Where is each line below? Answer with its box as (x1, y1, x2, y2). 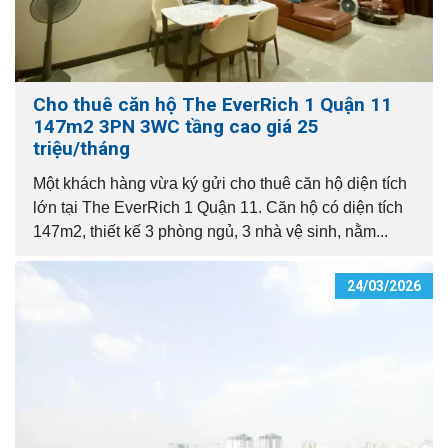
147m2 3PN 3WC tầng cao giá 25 (33, 114, 319, 138)
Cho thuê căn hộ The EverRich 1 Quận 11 (33, 92, 392, 116)
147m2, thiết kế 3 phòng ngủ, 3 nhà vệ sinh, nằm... (33, 222, 388, 240)
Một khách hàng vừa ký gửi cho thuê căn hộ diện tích (33, 174, 407, 192)
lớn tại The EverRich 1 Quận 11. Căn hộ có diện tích (33, 198, 403, 216)
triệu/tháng (33, 136, 130, 160)
